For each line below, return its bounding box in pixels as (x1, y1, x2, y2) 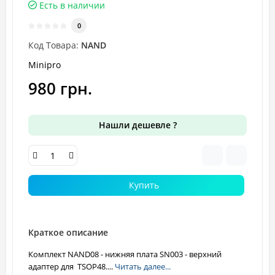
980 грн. (28, 77, 92, 99)
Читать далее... (115, 261, 171, 272)
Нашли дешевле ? (98, 119, 177, 131)
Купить (129, 179, 159, 191)
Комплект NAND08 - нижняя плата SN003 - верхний (28, 249, 222, 260)
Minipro (28, 59, 61, 71)
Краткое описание (28, 227, 108, 238)
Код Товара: (28, 39, 79, 51)
